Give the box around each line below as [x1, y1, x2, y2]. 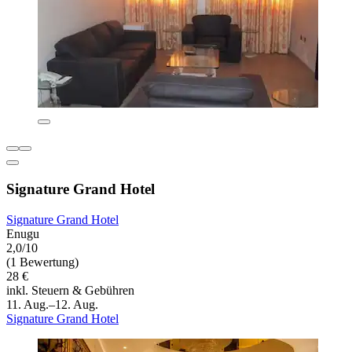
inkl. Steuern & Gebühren [6, 283, 134, 297]
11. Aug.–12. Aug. [6, 297, 98, 311]
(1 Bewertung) [6, 255, 79, 269]
